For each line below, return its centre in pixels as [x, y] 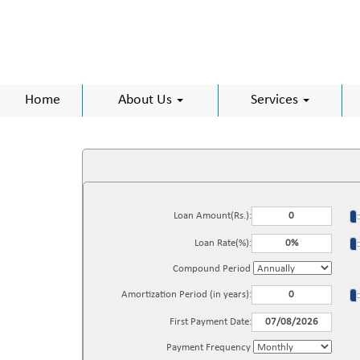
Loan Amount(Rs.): [212, 216]
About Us [146, 100]
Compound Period [213, 269]
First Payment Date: [210, 322]
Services [276, 100]
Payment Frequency [209, 348]
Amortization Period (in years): [186, 295]
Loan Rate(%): [223, 243]
